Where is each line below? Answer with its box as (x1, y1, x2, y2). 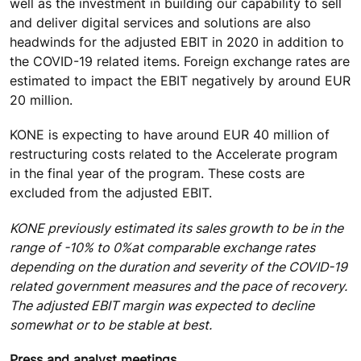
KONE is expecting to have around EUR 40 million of (10, 127, 330, 143)
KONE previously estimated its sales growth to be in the (10, 219, 343, 236)
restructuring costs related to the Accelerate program (10, 146, 338, 163)
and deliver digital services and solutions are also (10, 15, 311, 31)
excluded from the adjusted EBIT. (10, 185, 212, 201)
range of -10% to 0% (10, 239, 131, 255)
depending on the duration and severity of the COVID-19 (10, 258, 347, 275)
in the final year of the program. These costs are (10, 165, 305, 182)
